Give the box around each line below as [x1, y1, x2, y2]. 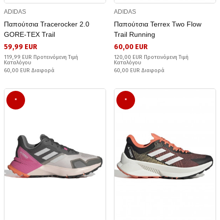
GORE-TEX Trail [4, 30, 55, 38]
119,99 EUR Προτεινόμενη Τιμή [4, 54, 78, 60]
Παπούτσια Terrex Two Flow [114, 20, 201, 28]
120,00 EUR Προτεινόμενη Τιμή [114, 54, 189, 60]
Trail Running [114, 30, 155, 38]
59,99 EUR [4, 42, 37, 51]
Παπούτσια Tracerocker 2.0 [4, 20, 89, 28]
